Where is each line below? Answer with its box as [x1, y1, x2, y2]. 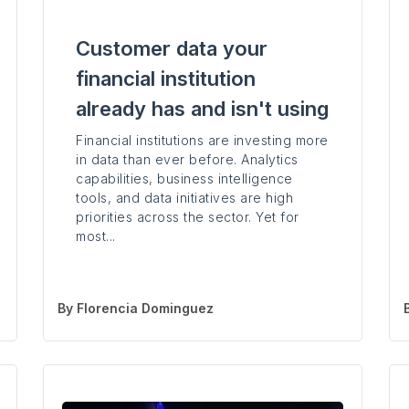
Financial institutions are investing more [76, 132, 329, 149]
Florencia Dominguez [77, 300, 215, 317]
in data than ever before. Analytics [76, 152, 299, 168]
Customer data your [76, 37, 268, 61]
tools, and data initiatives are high [76, 190, 294, 206]
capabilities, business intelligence [76, 171, 293, 187]
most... [76, 228, 116, 245]
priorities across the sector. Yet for [76, 209, 299, 225]
